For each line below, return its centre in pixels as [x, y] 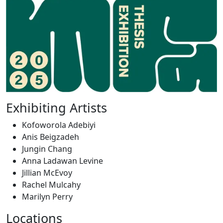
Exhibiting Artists [56, 108]
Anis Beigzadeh [51, 137]
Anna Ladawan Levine [62, 161]
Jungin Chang [47, 149]
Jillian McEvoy [47, 173]
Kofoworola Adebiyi [59, 125]
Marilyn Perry [47, 197]
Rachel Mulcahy [51, 185]
